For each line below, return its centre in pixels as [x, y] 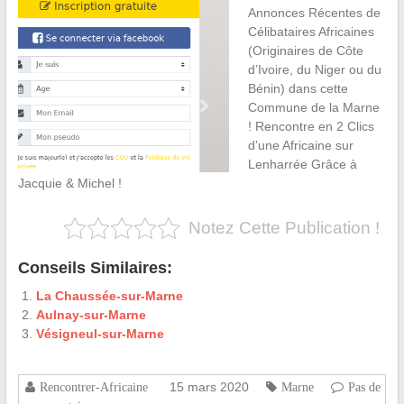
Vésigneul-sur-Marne [100, 334]
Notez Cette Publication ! [284, 228]
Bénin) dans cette [298, 89]
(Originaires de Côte [305, 51]
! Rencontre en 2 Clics [311, 127]
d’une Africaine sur [300, 146]
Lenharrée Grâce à [302, 165]
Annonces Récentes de [314, 13]
